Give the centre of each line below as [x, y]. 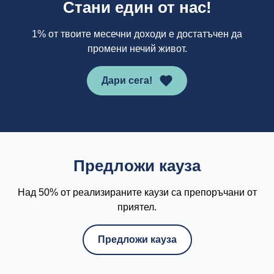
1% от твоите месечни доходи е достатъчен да [137, 34]
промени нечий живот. [137, 48]
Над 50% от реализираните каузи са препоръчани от [137, 192]
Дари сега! [127, 80]
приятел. [137, 207]
